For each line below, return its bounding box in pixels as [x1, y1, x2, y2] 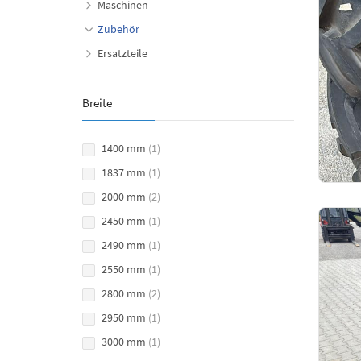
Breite [82, 94, 112, 110]
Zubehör [98, 21, 139, 36]
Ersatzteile [98, 45, 147, 60]
